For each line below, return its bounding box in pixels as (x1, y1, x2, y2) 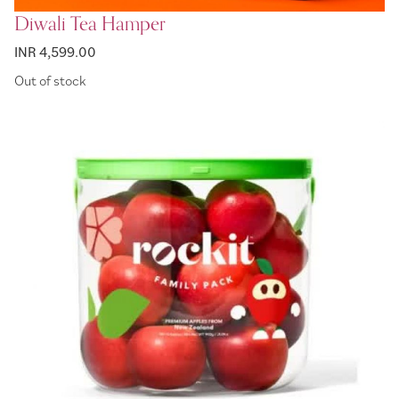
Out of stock (14, 71, 85, 90)
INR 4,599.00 (14, 42, 96, 61)
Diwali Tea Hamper (14, 7, 166, 40)
